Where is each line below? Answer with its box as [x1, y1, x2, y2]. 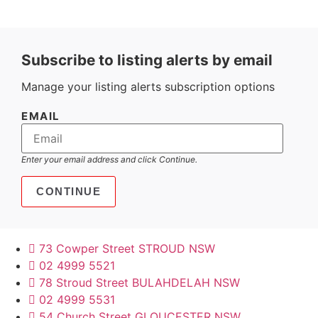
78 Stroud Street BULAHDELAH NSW [39, 275, 240, 290]
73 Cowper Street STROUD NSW [39, 241, 215, 256]
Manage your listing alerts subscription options [21, 79, 275, 94]
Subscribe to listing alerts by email [21, 50, 273, 69]
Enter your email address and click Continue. [21, 153, 197, 165]
